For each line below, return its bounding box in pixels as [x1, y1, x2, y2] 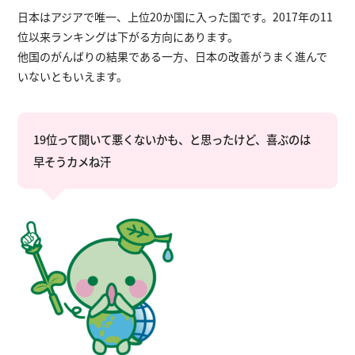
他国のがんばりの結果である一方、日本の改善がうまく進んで [17, 48, 328, 64]
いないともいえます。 [17, 67, 128, 84]
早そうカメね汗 [33, 153, 112, 170]
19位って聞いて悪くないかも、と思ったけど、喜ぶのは [33, 131, 311, 148]
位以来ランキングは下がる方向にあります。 [17, 28, 239, 44]
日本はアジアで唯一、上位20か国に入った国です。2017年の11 [17, 8, 334, 25]
